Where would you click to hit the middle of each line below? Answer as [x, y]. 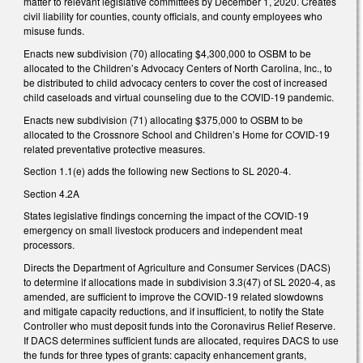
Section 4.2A [51, 193]
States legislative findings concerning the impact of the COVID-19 [166, 216]
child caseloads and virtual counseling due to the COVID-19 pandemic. [179, 96]
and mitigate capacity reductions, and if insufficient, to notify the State [174, 310]
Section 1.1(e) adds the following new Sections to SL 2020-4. [157, 171]
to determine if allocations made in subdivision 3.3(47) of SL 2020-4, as [179, 281]
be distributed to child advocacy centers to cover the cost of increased [175, 82]
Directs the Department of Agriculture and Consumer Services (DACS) [177, 267]
